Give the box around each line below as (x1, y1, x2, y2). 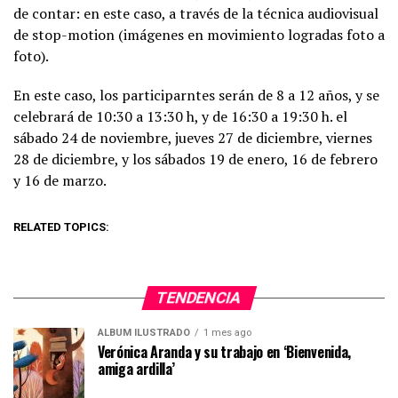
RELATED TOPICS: (13, 220, 109, 234)
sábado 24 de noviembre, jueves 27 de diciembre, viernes (13, 128, 372, 147)
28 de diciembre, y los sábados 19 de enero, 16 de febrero (13, 149, 378, 169)
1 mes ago (203, 327, 251, 338)
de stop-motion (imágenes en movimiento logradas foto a (13, 25, 385, 44)
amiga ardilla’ (98, 358, 175, 379)
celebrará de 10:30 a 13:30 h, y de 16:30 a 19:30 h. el (13, 107, 347, 126)
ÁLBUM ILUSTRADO (98, 327, 190, 338)
